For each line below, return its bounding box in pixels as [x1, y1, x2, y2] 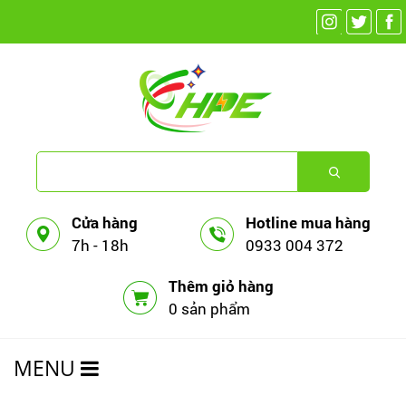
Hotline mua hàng [245, 212, 371, 233]
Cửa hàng [72, 212, 139, 233]
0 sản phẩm [169, 298, 250, 319]
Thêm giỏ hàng [169, 275, 274, 296]
